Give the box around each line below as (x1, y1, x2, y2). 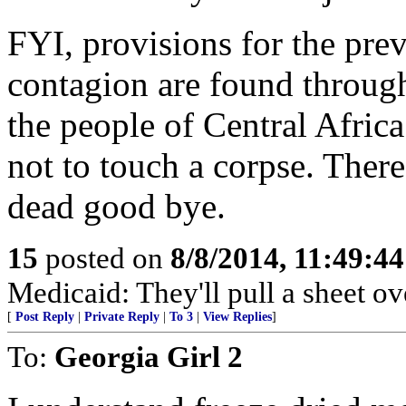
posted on (38, 241, 170, 275)
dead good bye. (7, 187, 226, 226)
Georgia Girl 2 (54, 340, 243, 373)
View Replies (203, 310, 272, 324)
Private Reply (84, 310, 159, 324)
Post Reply (15, 310, 74, 324)
